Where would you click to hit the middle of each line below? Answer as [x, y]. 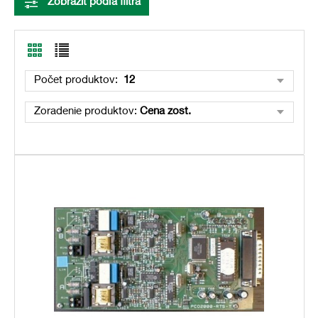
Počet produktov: [77, 81]
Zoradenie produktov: [87, 112]
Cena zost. [165, 112]
